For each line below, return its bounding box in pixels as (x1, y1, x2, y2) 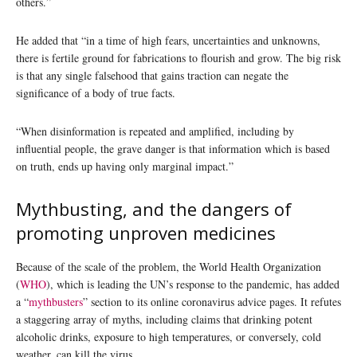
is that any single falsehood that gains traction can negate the (16, 67, 288, 83)
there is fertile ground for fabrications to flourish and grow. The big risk (16, 49, 341, 65)
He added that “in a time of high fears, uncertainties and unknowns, (16, 32, 320, 48)
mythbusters (29, 293, 83, 309)
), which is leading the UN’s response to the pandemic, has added (46, 276, 339, 292)
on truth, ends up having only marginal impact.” (16, 158, 233, 174)
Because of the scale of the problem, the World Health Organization (16, 258, 321, 274)
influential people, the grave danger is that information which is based (16, 140, 330, 156)
